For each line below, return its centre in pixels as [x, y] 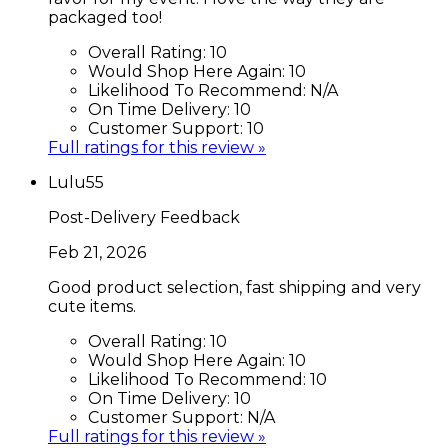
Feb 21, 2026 [97, 252]
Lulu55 [76, 182]
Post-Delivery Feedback [144, 217]
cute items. [92, 306]
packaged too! [105, 17]
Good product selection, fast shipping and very [234, 287]
